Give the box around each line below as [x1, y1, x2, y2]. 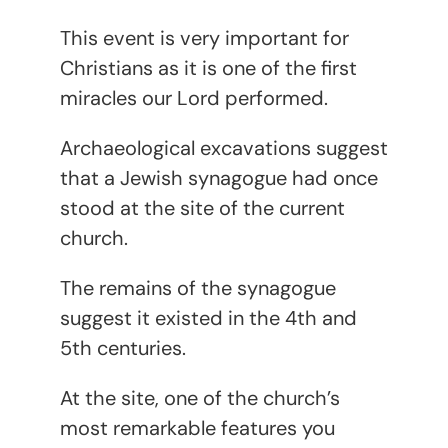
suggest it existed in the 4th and [59, 304, 357, 331]
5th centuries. [59, 334, 186, 361]
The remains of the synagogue [59, 274, 336, 301]
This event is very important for [59, 24, 349, 51]
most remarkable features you [59, 414, 335, 441]
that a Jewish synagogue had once [59, 164, 378, 191]
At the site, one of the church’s [59, 384, 340, 411]
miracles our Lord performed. [59, 84, 328, 111]
